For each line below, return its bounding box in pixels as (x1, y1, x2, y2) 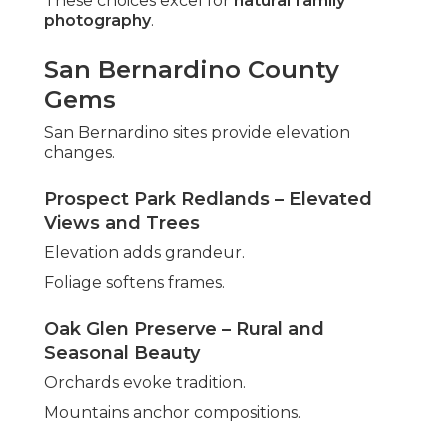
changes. (44, 143, 115, 163)
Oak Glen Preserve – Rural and (44, 318, 324, 341)
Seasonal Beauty (44, 342, 200, 365)
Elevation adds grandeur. (44, 243, 245, 263)
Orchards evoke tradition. (44, 373, 246, 393)
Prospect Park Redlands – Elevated (44, 188, 372, 211)
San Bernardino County (44, 55, 339, 85)
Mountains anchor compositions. (44, 403, 301, 423)
